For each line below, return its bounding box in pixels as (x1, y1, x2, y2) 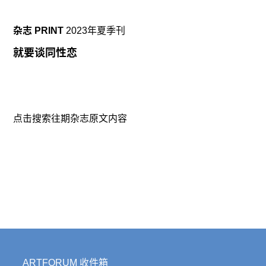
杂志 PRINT (13, 26, 64, 36)
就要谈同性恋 (13, 47, 78, 59)
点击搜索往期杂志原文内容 (13, 113, 128, 123)
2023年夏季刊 (66, 26, 126, 36)
